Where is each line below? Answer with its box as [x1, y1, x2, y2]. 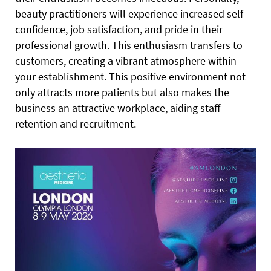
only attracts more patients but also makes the [15, 85, 229, 99]
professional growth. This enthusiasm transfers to [15, 38, 243, 52]
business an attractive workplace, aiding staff [15, 100, 220, 115]
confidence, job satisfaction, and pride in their [15, 22, 223, 36]
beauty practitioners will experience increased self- [15, 6, 247, 21]
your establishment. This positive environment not [15, 69, 246, 83]
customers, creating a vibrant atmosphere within [15, 53, 237, 68]
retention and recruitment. [15, 116, 136, 131]
